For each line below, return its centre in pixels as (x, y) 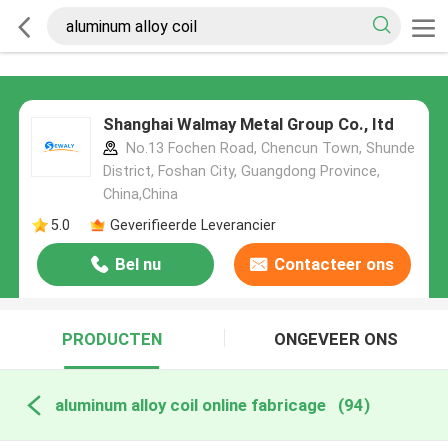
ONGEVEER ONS (336, 339)
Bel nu (137, 264)
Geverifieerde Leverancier (192, 224)
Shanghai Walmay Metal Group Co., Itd (248, 124)
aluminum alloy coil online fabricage (190, 404)
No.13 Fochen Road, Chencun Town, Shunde (268, 148)
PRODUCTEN (111, 339)
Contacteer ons (334, 264)
